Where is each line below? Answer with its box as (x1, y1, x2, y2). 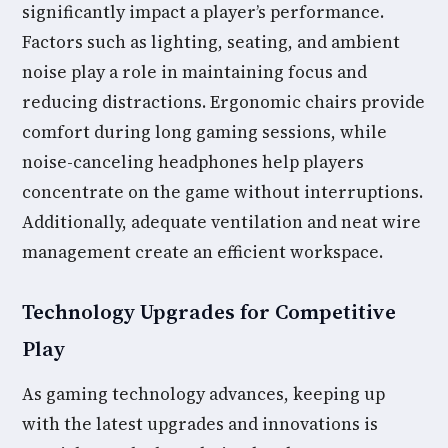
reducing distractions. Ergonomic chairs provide (22, 90, 425, 114)
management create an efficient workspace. (22, 240, 383, 264)
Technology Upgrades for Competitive (22, 297, 396, 326)
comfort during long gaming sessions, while (22, 120, 387, 144)
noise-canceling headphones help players (22, 150, 364, 174)
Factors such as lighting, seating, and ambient (22, 30, 400, 54)
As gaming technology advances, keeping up (22, 382, 385, 406)
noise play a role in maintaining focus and (22, 60, 367, 84)
